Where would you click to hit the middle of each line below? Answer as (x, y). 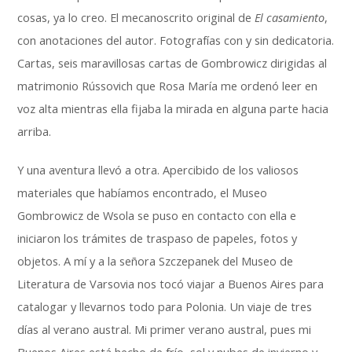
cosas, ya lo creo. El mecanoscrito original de (136, 18)
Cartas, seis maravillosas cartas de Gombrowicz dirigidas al (172, 63)
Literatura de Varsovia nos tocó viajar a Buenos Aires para (171, 284)
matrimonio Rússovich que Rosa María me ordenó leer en (168, 86)
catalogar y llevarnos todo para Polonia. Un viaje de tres (165, 307)
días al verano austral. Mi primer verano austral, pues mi (165, 330)
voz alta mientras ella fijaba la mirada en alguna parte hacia (173, 109)
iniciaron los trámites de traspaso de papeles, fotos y (158, 238)
